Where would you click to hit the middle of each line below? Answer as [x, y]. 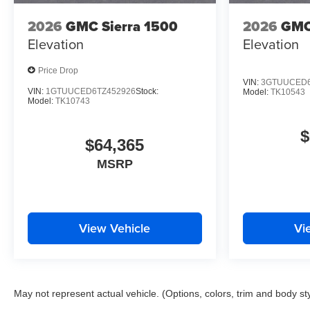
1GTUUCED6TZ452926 [91, 92]
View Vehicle [115, 228]
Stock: [147, 92]
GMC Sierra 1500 [122, 26]
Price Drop [58, 70]
